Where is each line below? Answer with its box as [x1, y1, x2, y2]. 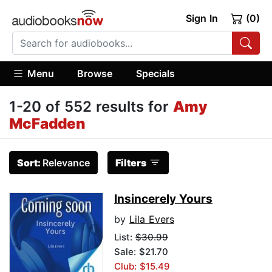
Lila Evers [129, 213, 174, 226]
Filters [115, 157, 146, 169]
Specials [135, 67, 175, 80]
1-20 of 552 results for [9, 98, 173, 116]
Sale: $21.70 [114, 246, 168, 258]
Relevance [42, 157, 90, 169]
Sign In [185, 12, 218, 24]
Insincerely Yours [114, 192, 212, 206]
